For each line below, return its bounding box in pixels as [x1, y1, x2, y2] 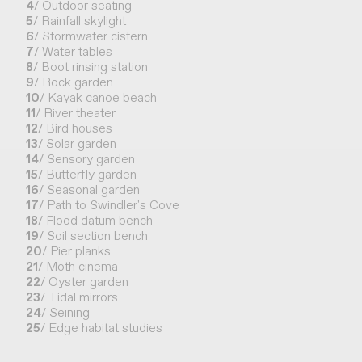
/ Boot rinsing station [33, 59, 148, 75]
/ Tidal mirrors [40, 289, 118, 305]
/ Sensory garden [39, 151, 135, 167]
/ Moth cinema [38, 259, 118, 275]
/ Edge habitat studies [40, 320, 162, 336]
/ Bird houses [38, 120, 112, 137]
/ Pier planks [42, 243, 111, 259]
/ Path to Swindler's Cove [39, 197, 179, 213]
